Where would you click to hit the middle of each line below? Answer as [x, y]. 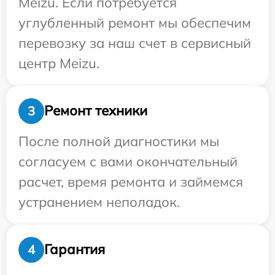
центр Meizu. [59, 63]
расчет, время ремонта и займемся [131, 181]
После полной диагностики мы [119, 141]
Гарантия [75, 250]
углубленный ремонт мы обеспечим [135, 22]
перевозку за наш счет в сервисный [135, 43]
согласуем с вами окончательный [128, 161]
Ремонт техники [96, 111]
